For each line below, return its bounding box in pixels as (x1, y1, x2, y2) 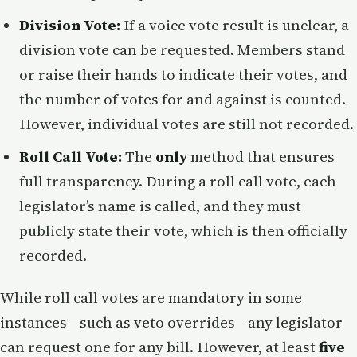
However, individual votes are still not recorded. (19, 113, 354, 134)
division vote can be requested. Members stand (19, 39, 345, 60)
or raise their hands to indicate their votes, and (19, 64, 347, 84)
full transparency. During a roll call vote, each (19, 171, 336, 191)
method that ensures (187, 146, 335, 167)
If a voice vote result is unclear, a (120, 14, 349, 35)
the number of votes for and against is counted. (19, 88, 346, 109)
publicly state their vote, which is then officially (19, 220, 347, 241)
